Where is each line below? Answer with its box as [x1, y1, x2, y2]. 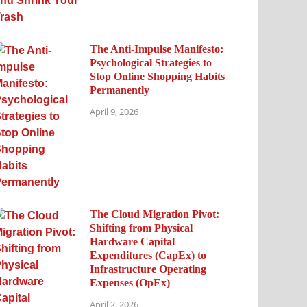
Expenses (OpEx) [90, 276, 171, 288]
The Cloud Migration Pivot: [90, 208, 220, 220]
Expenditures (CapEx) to [90, 249, 207, 261]
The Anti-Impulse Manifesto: [90, 42, 224, 55]
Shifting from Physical [90, 221, 193, 234]
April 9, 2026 [90, 106, 139, 119]
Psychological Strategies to [90, 56, 212, 69]
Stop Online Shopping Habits [90, 70, 225, 82]
